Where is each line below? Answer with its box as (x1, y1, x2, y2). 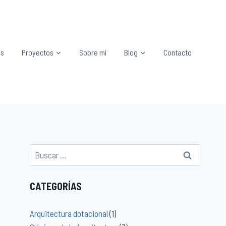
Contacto (163, 47, 192, 57)
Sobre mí (79, 47, 106, 57)
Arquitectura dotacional (30, 208, 108, 218)
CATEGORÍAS (30, 180, 82, 193)
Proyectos (21, 47, 53, 57)
